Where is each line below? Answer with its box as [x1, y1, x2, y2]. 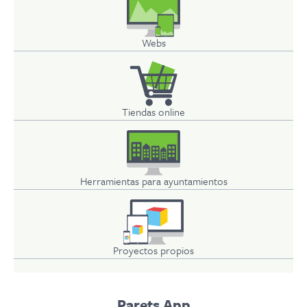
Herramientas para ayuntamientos [79, 173, 228, 188]
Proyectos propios [113, 243, 194, 258]
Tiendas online [122, 104, 185, 119]
